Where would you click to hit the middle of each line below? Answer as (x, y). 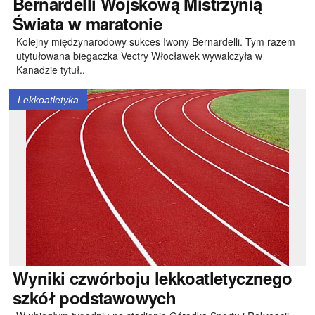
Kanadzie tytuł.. (51, 70)
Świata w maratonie (88, 23)
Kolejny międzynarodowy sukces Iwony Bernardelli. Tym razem (156, 41)
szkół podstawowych (95, 297)
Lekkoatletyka (48, 100)
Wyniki (39, 278)
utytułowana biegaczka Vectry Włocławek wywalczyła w (139, 56)
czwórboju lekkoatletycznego (179, 278)
